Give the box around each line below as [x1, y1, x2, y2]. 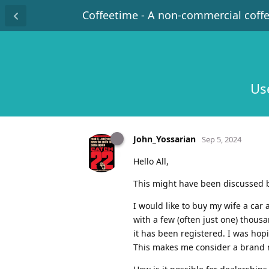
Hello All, [133, 155, 169, 167]
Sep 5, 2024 [202, 133, 241, 145]
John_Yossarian [133, 133, 196, 145]
